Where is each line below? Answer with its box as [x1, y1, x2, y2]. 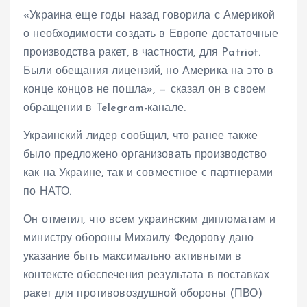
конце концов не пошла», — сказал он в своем [23, 84, 267, 95]
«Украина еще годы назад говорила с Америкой [23, 10, 275, 21]
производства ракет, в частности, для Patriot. [23, 47, 261, 58]
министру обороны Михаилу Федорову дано [23, 232, 254, 244]
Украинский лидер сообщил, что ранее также [23, 130, 258, 142]
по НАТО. [23, 186, 72, 197]
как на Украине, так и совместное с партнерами [23, 167, 273, 179]
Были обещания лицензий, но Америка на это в [23, 65, 274, 77]
